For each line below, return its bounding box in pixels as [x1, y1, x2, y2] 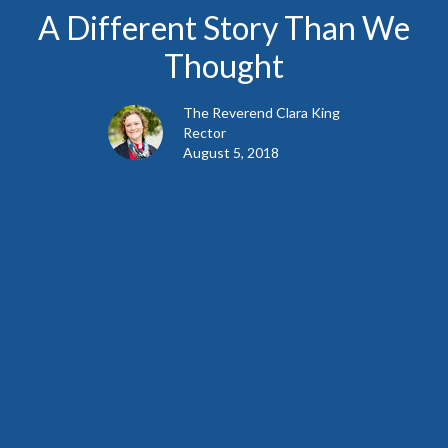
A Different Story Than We [38, 7, 410, 47]
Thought [164, 45, 284, 85]
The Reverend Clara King [183, 103, 340, 121]
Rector [183, 123, 226, 141]
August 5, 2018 [183, 143, 279, 161]
